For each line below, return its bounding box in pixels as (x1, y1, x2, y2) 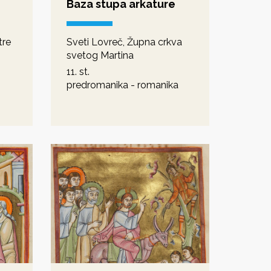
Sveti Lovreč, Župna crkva (66, 36, 182, 48)
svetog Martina (66, 49, 134, 61)
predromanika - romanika (66, 79, 178, 91)
